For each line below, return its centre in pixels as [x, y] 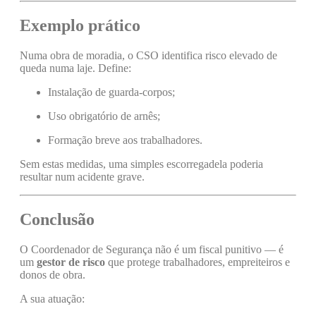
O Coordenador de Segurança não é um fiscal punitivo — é [152, 249]
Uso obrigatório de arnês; [104, 116]
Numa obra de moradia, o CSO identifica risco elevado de [148, 56]
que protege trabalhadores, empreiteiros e [197, 262]
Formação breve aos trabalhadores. [125, 140]
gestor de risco [71, 262]
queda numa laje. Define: [75, 68]
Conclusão [57, 219]
